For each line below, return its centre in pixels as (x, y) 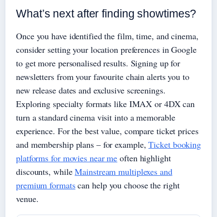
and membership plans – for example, (82, 145)
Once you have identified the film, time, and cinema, (107, 36)
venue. (27, 199)
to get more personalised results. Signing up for (98, 63)
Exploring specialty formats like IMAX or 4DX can (106, 104)
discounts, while (46, 172)
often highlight (144, 158)
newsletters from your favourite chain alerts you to (103, 77)
